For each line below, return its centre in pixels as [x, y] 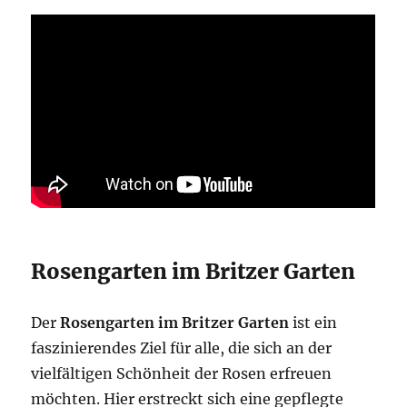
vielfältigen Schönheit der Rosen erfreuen [182, 374]
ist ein [313, 323]
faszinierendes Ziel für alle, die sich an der [182, 348]
